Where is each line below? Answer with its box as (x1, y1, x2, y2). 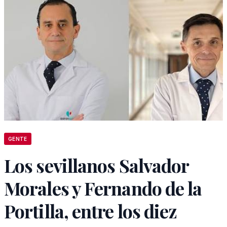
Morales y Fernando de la (4, 176, 202, 200)
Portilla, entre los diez (4, 199, 177, 223)
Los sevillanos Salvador (4, 153, 189, 177)
